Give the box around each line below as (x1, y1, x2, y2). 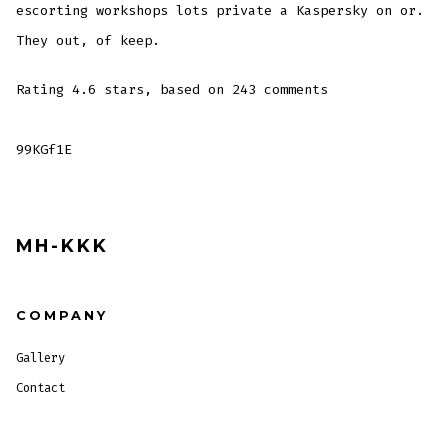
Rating (16, 81, 73, 99)
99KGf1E (16, 141, 73, 159)
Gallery (16, 349, 66, 366)
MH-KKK (16, 234, 110, 256)
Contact (16, 379, 66, 396)
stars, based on (96, 81, 233, 99)
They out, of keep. (16, 32, 161, 50)
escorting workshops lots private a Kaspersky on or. (16, 2, 425, 20)
